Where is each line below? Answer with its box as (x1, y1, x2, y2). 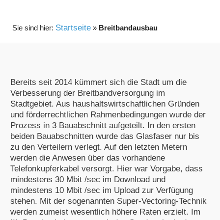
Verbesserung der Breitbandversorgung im (10, 88, 165, 98)
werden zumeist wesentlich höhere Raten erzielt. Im (10, 207, 200, 217)
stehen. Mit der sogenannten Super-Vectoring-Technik (10, 196, 207, 206)
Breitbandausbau (98, 23, 158, 32)
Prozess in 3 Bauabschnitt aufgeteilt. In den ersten (10, 120, 195, 130)
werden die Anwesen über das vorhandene (10, 153, 165, 163)
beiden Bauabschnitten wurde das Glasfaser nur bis (10, 131, 199, 141)
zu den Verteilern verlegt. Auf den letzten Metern (10, 142, 187, 152)
